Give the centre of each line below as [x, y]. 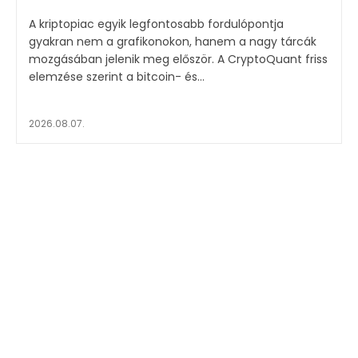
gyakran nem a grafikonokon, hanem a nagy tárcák [173, 41]
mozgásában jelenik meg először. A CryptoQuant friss [123, 59]
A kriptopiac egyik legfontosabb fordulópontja [156, 24]
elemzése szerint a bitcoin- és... [117, 76]
